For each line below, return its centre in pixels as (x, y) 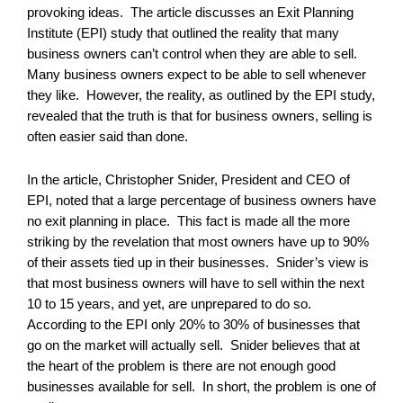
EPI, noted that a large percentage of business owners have (201, 200)
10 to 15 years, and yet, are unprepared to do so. (171, 304)
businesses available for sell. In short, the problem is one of (201, 386)
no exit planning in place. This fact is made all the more (188, 221)
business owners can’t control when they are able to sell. (194, 54)
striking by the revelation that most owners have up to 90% (198, 242)
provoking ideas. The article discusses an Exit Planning (190, 12)
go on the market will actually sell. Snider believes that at (193, 345)
